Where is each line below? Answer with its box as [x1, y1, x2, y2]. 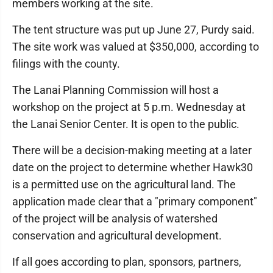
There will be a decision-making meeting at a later [12, 144, 252, 157]
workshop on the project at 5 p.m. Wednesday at [12, 101, 246, 113]
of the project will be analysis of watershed [12, 212, 218, 225]
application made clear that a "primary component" [12, 195, 257, 208]
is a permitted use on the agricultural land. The [12, 178, 236, 191]
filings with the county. [12, 57, 120, 70]
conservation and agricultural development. [12, 229, 222, 242]
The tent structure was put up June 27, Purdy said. [12, 23, 255, 36]
